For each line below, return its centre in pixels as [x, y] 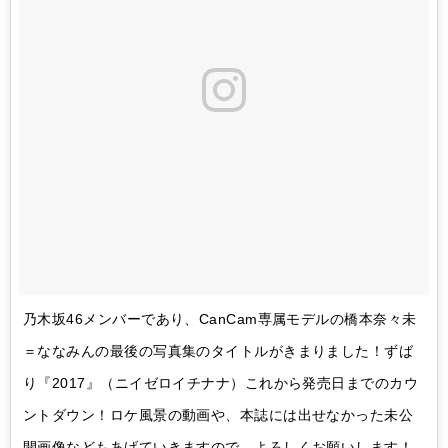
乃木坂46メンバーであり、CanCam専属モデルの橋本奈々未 [220, 318]
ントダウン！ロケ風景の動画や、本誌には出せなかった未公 [218, 414]
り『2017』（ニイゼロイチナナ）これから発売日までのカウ [221, 382]
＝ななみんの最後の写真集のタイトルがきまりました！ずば [218, 350]
